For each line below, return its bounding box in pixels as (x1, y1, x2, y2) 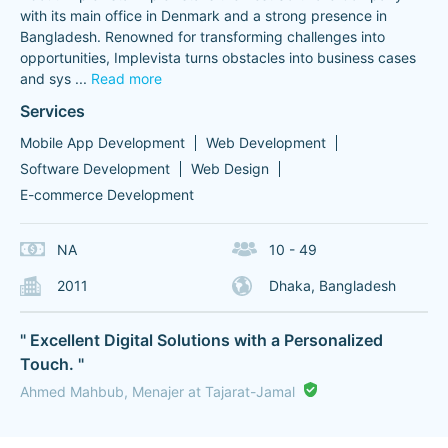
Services (20, 101, 85, 121)
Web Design (191, 160, 269, 177)
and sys (20, 70, 71, 87)
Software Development (20, 160, 170, 177)
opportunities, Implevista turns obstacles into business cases (20, 49, 416, 66)
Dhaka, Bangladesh (268, 277, 396, 294)
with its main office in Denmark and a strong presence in (20, 7, 387, 24)
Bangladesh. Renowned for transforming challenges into (20, 28, 385, 45)
